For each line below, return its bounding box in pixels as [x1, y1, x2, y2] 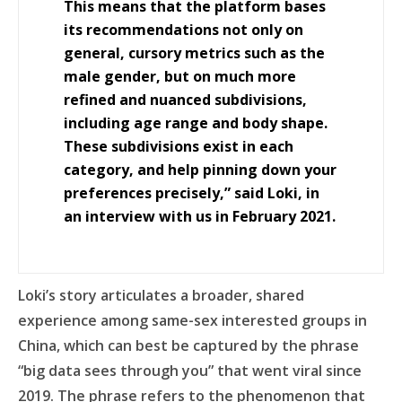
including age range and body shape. [64, 113, 328, 133]
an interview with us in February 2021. [64, 206, 336, 226]
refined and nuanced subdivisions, [64, 90, 307, 109]
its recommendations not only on [64, 20, 303, 39]
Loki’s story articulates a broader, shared [18, 285, 304, 305]
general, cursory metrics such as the [64, 43, 325, 63]
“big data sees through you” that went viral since [18, 361, 362, 380]
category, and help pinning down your [64, 160, 336, 179]
